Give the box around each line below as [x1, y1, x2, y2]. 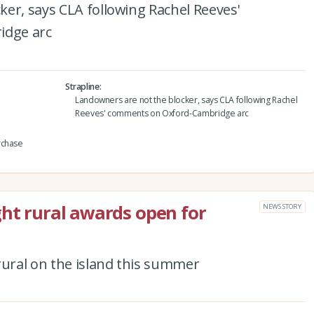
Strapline [64, 81, 100, 93]
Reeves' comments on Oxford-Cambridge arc [74, 107, 250, 119]
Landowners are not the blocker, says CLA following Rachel [74, 94, 298, 106]
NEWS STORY [263, 201, 301, 211]
